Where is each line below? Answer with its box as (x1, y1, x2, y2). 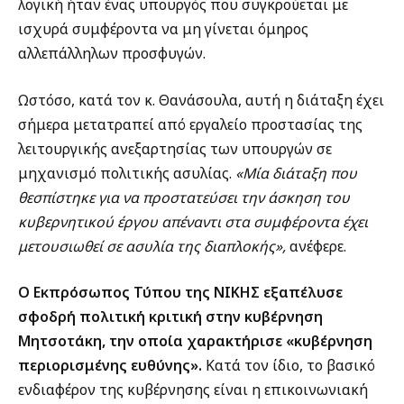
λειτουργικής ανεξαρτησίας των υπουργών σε (18, 138, 332, 159)
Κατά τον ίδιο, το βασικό (202, 355, 375, 376)
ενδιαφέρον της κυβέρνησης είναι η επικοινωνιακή (18, 380, 368, 400)
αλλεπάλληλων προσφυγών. (18, 43, 206, 64)
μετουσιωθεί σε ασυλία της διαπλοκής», (18, 235, 286, 256)
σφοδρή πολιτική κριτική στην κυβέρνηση (18, 307, 323, 327)
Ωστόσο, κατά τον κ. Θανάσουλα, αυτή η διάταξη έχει (18, 89, 384, 110)
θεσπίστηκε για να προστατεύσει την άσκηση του (18, 187, 350, 207)
